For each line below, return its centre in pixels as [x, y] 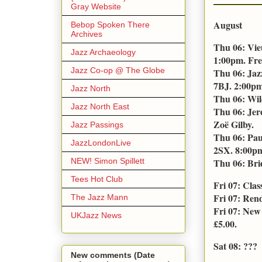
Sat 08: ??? [235, 246]
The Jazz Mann [99, 197]
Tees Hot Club [97, 179]
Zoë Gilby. [234, 124]
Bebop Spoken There [110, 24]
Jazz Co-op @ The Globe [118, 70]
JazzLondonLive [101, 142]
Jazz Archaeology [103, 52]
